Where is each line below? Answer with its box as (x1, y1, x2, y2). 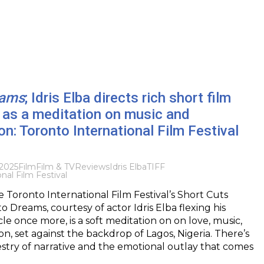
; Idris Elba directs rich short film (24, 89, 231, 106)
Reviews (74, 161, 110, 172)
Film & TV (35, 161, 75, 172)
